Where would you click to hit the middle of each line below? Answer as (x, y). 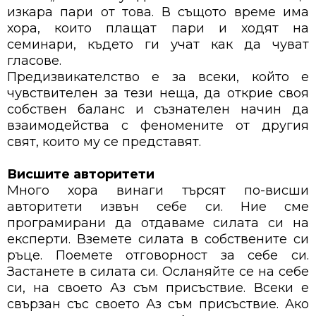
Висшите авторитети (81, 175)
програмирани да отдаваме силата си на (158, 223)
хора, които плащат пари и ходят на (158, 29)
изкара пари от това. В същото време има (158, 12)
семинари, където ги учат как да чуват (158, 45)
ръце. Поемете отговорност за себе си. (158, 256)
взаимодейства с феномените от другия (158, 126)
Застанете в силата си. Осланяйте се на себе (158, 272)
